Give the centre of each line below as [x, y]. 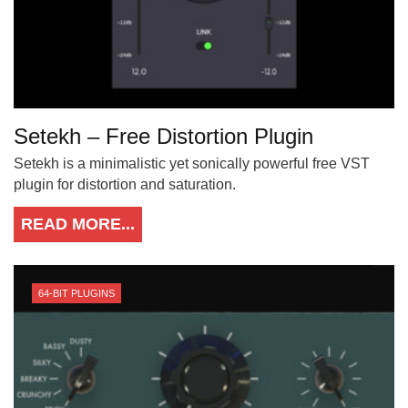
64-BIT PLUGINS [76, 293]
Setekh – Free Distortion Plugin [163, 136]
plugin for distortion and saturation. [125, 184]
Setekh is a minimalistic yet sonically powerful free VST [192, 163]
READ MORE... [78, 224]
